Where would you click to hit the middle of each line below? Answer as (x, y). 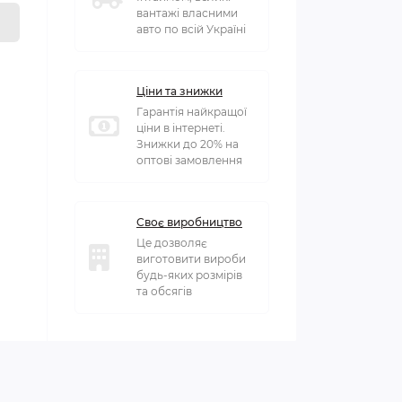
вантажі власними (187, 13)
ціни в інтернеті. (181, 127)
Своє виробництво (189, 222)
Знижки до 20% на (188, 144)
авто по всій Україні (191, 29)
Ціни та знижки (179, 91)
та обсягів (164, 291)
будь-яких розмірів (189, 275)
